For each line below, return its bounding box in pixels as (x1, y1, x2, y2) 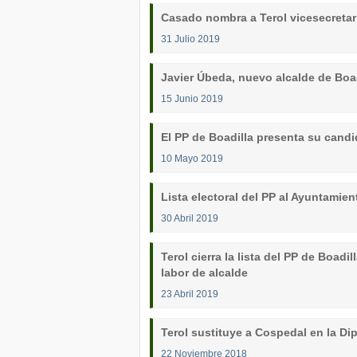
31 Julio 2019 (161, 33, 220, 44)
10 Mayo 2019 (161, 153, 223, 163)
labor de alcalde (161, 266, 248, 279)
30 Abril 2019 (161, 213, 218, 223)
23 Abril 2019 (161, 288, 218, 299)
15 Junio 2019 (161, 93, 223, 104)
